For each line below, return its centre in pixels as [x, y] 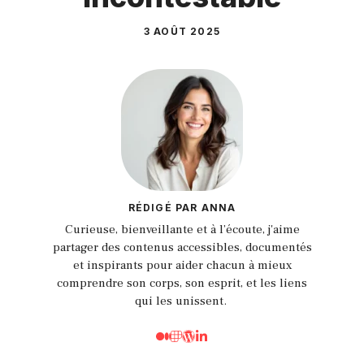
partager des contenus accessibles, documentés [182, 248]
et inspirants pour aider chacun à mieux [182, 266]
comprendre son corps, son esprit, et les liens [182, 284]
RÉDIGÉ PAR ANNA [182, 208]
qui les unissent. [182, 301]
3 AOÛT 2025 [182, 32]
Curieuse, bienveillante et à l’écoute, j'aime [182, 230]
